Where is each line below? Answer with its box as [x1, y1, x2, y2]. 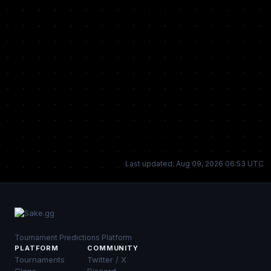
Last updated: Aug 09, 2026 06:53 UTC [125, 159, 264, 168]
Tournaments [15, 255, 65, 264]
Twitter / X [87, 255, 126, 264]
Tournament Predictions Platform [15, 233, 132, 242]
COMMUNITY [87, 244, 139, 252]
